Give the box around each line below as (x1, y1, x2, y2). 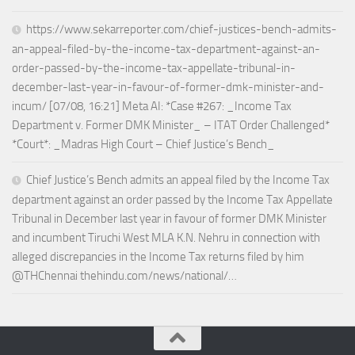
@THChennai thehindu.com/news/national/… (12, 269, 237, 284)
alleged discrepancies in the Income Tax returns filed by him (12, 250, 304, 265)
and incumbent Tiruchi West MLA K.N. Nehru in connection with (12, 231, 320, 246)
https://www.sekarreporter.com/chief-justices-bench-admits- (26, 22, 337, 37)
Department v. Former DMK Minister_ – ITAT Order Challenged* (12, 118, 330, 133)
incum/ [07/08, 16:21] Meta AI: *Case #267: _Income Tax (12, 99, 292, 114)
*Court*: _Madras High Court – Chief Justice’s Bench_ (12, 137, 275, 152)
